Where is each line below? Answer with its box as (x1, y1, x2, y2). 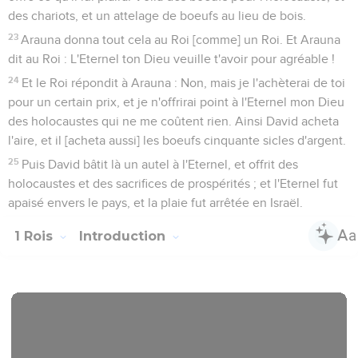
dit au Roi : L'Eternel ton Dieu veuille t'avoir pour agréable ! (8, 52, 335, 66)
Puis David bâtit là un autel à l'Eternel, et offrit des (22, 157, 299, 171)
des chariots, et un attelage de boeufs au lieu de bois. (8, 9, 306, 22)
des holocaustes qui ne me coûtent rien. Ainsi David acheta (8, 114, 339, 128)
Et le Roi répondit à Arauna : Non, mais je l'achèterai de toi (22, 76, 346, 89)
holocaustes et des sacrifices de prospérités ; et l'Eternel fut (8, 177, 338, 190)
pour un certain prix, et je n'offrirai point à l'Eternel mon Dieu (8, 95, 344, 109)
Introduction (79, 228, 169, 244)
